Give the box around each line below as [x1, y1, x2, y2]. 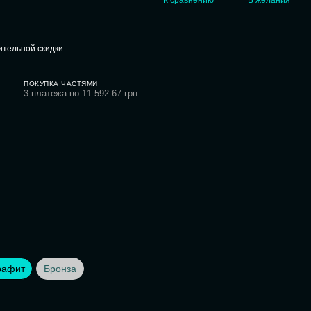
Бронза [44, 263, 76, 274]
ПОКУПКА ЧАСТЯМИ [24, 79, 98, 87]
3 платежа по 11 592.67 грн [24, 87, 137, 99]
